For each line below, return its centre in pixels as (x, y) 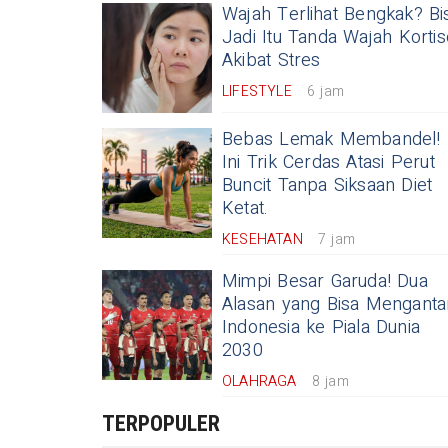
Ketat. (245, 208)
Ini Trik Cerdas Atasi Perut (328, 162)
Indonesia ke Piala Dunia (321, 327)
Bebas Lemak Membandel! (331, 139)
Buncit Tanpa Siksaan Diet (327, 185)
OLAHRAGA (259, 381)
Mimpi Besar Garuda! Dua (325, 281)
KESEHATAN (262, 239)
